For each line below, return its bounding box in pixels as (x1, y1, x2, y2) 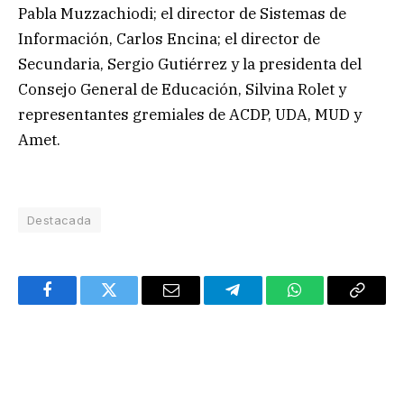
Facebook (45, 295, 109, 312)
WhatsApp (293, 295, 363, 312)
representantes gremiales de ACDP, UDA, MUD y (18, 105, 362, 125)
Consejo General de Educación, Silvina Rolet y (18, 79, 346, 100)
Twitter (107, 295, 155, 312)
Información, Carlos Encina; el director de (18, 29, 320, 50)
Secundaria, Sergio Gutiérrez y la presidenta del (18, 54, 362, 75)
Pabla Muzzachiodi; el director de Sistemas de (18, 4, 346, 24)
